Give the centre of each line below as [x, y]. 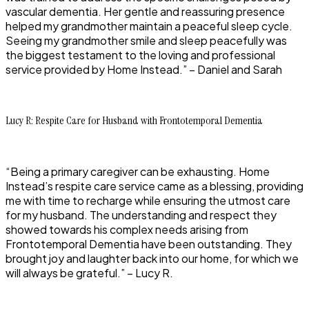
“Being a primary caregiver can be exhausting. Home [138, 172]
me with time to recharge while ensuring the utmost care [148, 201]
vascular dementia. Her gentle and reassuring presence [145, 12]
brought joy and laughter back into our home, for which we [152, 259]
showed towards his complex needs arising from [127, 230]
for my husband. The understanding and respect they [141, 215]
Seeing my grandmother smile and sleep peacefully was [146, 41]
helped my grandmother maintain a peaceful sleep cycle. [149, 26]
